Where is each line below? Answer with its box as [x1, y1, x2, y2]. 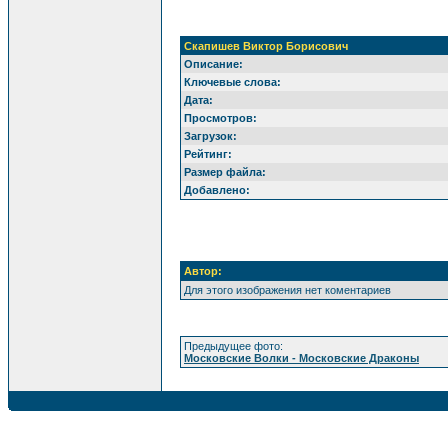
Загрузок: [184, 130, 237, 142]
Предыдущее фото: [184, 340, 283, 352]
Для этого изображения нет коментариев [184, 284, 391, 296]
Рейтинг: [184, 148, 232, 160]
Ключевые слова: [184, 76, 281, 88]
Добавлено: [184, 184, 250, 196]
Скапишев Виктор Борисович [184, 40, 348, 52]
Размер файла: [184, 166, 266, 178]
